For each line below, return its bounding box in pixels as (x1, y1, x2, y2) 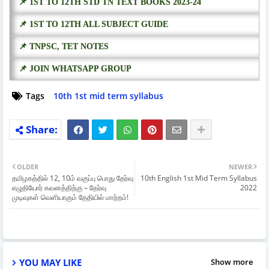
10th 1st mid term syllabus (53, 89, 163, 101)
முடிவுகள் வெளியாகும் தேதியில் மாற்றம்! (12, 192, 128, 202)
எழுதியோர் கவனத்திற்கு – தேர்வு (12, 182, 106, 193)
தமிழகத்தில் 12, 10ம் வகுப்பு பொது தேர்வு (12, 172, 133, 183)
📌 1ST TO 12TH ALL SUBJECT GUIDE (19, 19, 168, 29)
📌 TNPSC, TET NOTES (19, 41, 109, 51)
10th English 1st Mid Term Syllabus (141, 172, 257, 183)
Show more (211, 256, 253, 268)
